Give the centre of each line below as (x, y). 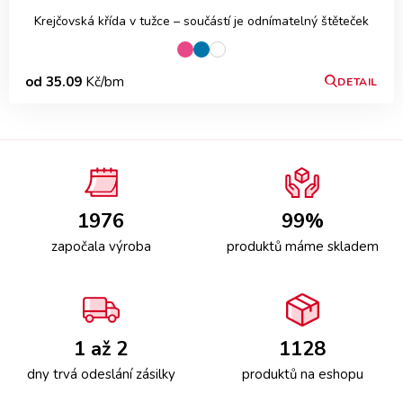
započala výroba (101, 246)
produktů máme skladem (302, 246)
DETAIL (358, 81)
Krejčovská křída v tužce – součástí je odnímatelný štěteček (201, 21)
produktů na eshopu (302, 374)
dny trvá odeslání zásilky (101, 374)
